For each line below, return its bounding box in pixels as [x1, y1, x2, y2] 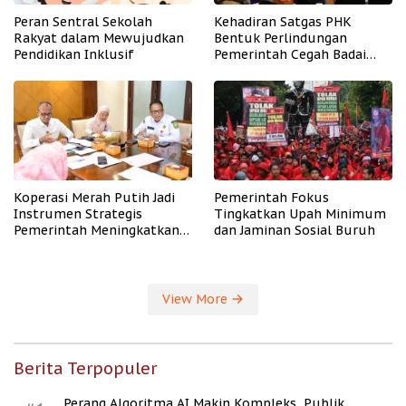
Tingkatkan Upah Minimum [214, 206, 386, 223]
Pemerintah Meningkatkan [14, 222, 179, 239]
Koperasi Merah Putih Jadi [14, 189, 175, 207]
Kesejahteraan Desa [14, 238, 138, 256]
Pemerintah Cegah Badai [214, 46, 366, 63]
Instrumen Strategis [14, 206, 142, 223]
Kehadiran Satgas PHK [214, 14, 352, 31]
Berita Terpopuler [14, 358, 157, 380]
